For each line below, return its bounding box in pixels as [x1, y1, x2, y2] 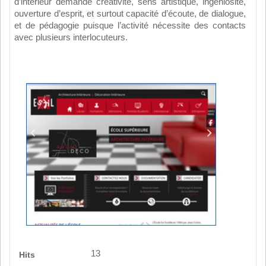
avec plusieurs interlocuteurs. [14, 33, 128, 42]
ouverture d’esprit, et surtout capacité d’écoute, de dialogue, [14, 9, 246, 18]
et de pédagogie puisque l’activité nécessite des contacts [14, 21, 246, 30]
